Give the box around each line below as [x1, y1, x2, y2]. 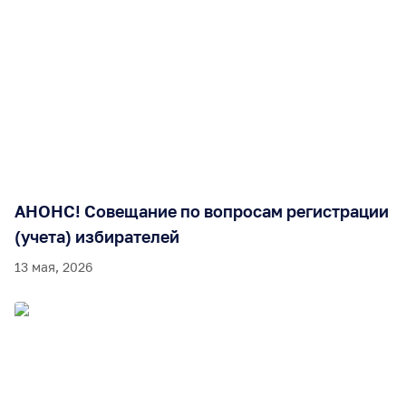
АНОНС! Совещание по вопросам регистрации [14, 200, 389, 221]
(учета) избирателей [14, 226, 179, 246]
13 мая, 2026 [14, 258, 92, 275]
